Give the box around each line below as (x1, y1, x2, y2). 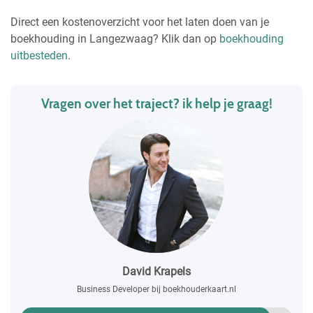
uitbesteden (10, 48, 68, 62)
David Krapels (122, 264, 191, 278)
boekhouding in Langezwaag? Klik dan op (10, 31, 219, 45)
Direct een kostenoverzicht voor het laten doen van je (10, 15, 269, 29)
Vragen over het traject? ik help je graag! (41, 94, 272, 112)
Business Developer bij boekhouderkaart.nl (77, 284, 236, 294)
